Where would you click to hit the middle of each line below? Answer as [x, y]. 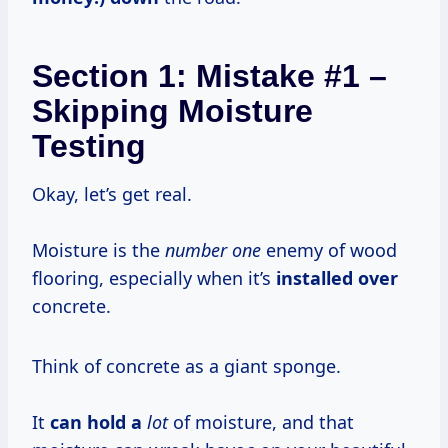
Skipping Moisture [172, 110]
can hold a [96, 421]
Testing [89, 145]
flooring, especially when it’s [154, 277]
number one [213, 249]
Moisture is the [98, 249]
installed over [337, 277]
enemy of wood [329, 249]
